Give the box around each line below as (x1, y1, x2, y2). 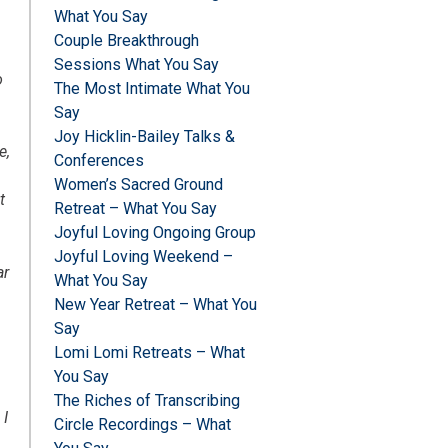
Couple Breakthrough (53, 31, 199, 51)
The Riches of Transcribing (53, 391, 240, 411)
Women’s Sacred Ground (53, 175, 223, 195)
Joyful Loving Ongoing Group (53, 223, 256, 243)
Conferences (53, 151, 144, 171)
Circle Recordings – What (53, 415, 231, 435)
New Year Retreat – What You (53, 295, 257, 315)
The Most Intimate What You (53, 79, 250, 99)
